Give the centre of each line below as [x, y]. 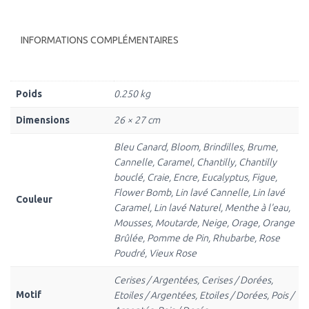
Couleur [34, 199]
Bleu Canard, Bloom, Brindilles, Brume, [196, 147]
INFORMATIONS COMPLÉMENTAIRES [100, 40]
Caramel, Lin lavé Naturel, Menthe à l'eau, [202, 208]
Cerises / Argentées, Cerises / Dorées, [193, 280]
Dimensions [43, 120]
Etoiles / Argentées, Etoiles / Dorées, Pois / [204, 295]
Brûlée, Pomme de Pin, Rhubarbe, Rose [197, 238]
